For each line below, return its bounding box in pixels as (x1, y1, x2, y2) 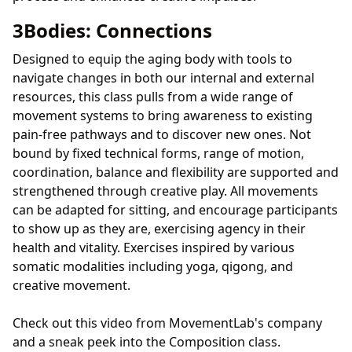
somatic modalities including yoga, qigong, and (13, 257, 293, 275)
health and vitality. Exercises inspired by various (13, 238, 295, 256)
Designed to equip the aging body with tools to (13, 49, 292, 68)
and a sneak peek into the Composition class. (13, 332, 280, 350)
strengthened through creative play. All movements (13, 181, 318, 200)
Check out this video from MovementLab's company (13, 313, 322, 332)
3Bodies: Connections (13, 16, 212, 43)
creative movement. (13, 276, 130, 294)
